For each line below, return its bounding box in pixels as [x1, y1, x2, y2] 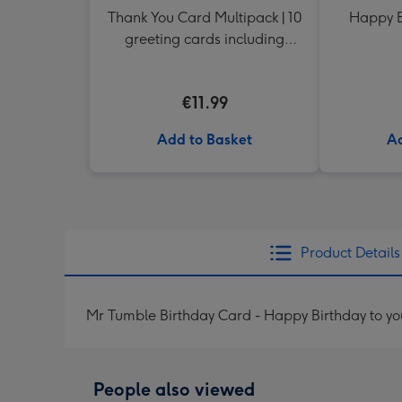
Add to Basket [157, 131, 252, 148]
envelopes [171, 52, 238, 69]
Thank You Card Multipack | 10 [108, 9, 301, 26]
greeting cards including [125, 31, 284, 48]
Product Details [300, 244, 400, 261]
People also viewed [93, 379, 255, 400]
